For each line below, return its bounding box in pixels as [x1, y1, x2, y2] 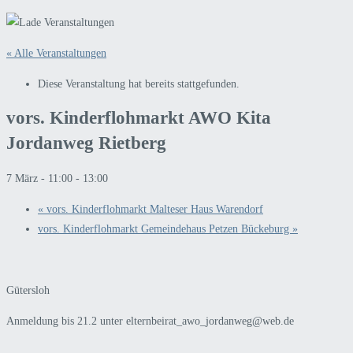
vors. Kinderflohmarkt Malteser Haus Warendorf [43, 203, 263, 215]
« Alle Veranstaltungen [6, 46, 106, 59]
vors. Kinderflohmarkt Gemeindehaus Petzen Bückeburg [38, 222, 292, 235]
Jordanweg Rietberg [6, 133, 166, 154]
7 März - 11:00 [6, 172, 72, 184]
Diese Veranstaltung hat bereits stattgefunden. [38, 77, 240, 90]
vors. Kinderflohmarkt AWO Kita [6, 108, 271, 128]
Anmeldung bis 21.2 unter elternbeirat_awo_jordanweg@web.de [6, 314, 294, 327]
